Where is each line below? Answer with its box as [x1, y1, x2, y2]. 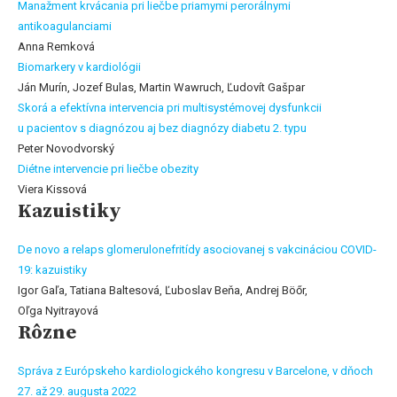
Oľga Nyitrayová [18, 303, 98, 317]
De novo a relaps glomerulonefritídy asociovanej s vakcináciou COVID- [18, 242, 377, 256]
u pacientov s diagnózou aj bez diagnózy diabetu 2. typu [18, 121, 307, 135]
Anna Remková [18, 39, 95, 53]
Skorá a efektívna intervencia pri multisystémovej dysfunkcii [18, 100, 322, 114]
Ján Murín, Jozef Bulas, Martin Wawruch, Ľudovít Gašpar [18, 80, 305, 94]
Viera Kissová [18, 182, 87, 196]
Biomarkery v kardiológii [18, 59, 141, 74]
